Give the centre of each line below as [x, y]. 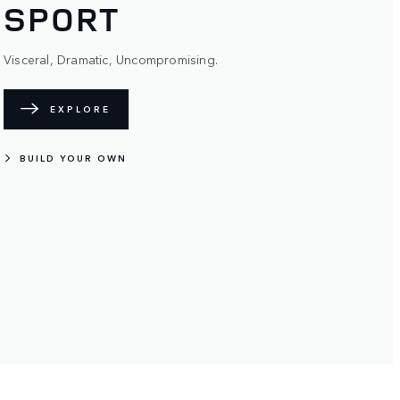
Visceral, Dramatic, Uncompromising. [111, 58]
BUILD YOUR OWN [73, 158]
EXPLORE [80, 109]
